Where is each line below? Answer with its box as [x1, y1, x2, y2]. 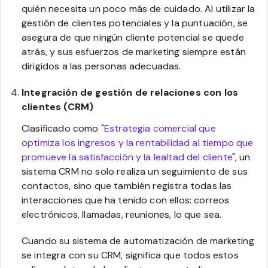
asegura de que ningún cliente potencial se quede [22, 31, 244, 44]
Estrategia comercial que [103, 121, 216, 135]
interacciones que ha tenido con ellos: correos [22, 193, 230, 206]
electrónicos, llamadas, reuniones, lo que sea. [22, 208, 222, 221]
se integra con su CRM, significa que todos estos [22, 248, 239, 261]
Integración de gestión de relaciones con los [22, 86, 239, 99]
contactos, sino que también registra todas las [22, 179, 232, 192]
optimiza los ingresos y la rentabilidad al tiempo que [22, 136, 254, 149]
